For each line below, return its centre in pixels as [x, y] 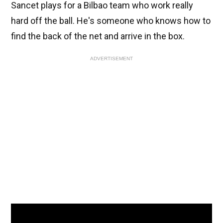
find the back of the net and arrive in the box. [98, 36]
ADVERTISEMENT [111, 59]
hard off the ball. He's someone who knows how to [111, 21]
